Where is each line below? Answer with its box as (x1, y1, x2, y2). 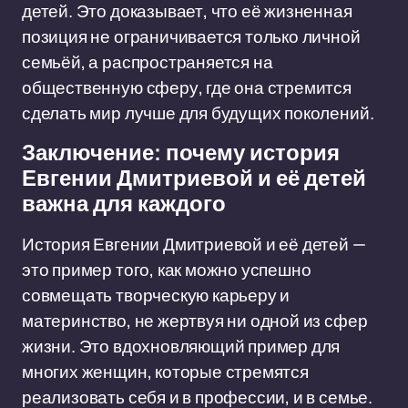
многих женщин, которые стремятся (22, 360, 309, 383)
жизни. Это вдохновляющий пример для (22, 334, 341, 358)
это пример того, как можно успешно (22, 258, 311, 281)
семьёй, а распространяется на (22, 50, 273, 74)
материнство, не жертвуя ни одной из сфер (22, 309, 368, 332)
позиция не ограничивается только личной (22, 25, 361, 48)
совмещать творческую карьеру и (22, 283, 291, 307)
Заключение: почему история (22, 141, 340, 165)
